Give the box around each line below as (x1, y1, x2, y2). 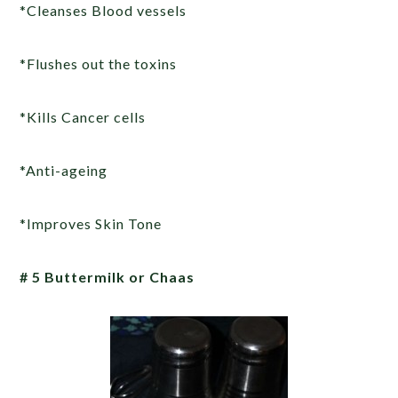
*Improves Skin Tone (20, 215, 163, 232)
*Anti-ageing (20, 162, 108, 179)
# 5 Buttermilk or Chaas (20, 268, 195, 285)
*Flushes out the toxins (20, 55, 178, 72)
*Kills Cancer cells (20, 108, 147, 125)
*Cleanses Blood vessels (20, 2, 187, 19)
